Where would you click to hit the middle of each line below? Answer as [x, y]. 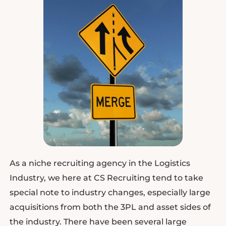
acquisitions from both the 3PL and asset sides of [110, 207]
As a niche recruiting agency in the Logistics [100, 163]
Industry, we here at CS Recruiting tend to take [106, 178]
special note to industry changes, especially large [110, 192]
